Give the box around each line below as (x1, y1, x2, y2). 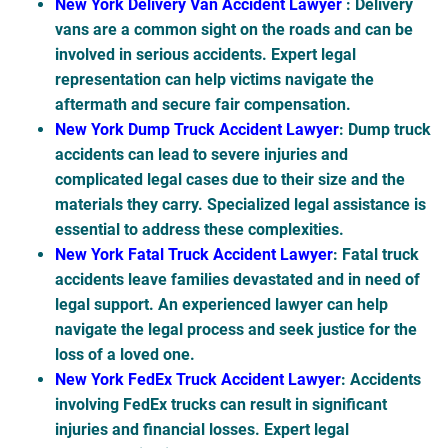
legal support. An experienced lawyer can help (55, 295, 388, 315)
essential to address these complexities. (55, 220, 344, 240)
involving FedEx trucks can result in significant (55, 395, 387, 415)
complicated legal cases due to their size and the (55, 170, 405, 190)
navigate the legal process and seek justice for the (55, 320, 417, 340)
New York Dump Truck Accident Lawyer (55, 120, 339, 140)
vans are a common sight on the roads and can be (55, 20, 413, 40)
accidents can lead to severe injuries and (55, 145, 348, 165)
